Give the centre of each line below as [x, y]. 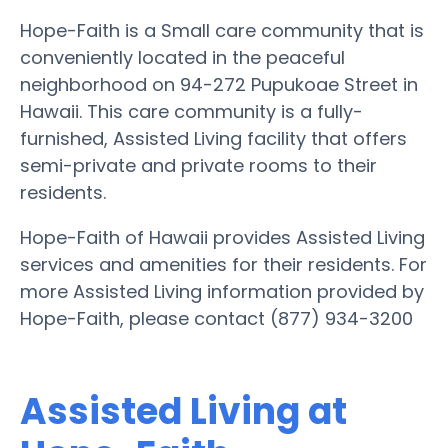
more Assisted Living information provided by [222, 291]
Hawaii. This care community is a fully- [191, 111]
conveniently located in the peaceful [182, 57]
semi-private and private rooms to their [198, 165]
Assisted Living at [183, 411]
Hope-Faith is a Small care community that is [222, 30]
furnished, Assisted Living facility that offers [213, 138]
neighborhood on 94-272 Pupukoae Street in [219, 84]
